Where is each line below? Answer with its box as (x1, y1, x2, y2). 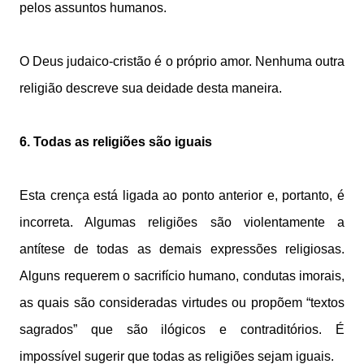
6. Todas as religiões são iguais (19, 135, 212, 149)
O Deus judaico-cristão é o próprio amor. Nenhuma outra (19, 54, 344, 68)
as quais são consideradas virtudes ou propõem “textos (19, 296, 344, 310)
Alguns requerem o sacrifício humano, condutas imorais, (19, 269, 344, 283)
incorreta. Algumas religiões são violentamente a (19, 215, 344, 229)
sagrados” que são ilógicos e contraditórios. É (19, 323, 344, 336)
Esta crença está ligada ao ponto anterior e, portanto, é (19, 188, 344, 202)
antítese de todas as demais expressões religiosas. (19, 242, 344, 256)
